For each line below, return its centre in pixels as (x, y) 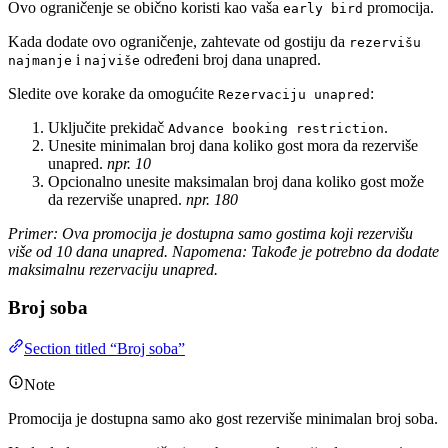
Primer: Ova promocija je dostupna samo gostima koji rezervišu (210, 233)
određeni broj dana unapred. (230, 59)
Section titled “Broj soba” (104, 349)
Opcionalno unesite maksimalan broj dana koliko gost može (236, 181)
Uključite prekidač (108, 127)
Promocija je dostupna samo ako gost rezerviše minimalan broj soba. (223, 419)
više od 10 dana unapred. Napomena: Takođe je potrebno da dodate (223, 251)
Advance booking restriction (276, 128)
